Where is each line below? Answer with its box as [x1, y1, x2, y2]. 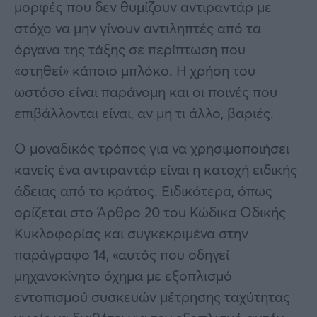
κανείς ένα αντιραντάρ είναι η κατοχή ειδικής [14, 159, 297, 179]
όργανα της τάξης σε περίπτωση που [14, 39, 246, 59]
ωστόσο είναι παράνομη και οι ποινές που [14, 81, 277, 101]
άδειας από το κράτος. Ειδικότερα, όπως [14, 180, 272, 200]
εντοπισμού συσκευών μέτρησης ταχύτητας [14, 287, 290, 306]
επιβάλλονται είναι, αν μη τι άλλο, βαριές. [14, 103, 274, 122]
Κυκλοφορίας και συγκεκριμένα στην [14, 223, 248, 243]
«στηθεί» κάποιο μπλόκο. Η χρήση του [14, 60, 255, 80]
